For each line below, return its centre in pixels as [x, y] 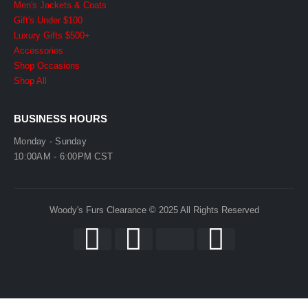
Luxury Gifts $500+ [52, 35]
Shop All [30, 80]
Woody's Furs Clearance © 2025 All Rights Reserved [154, 210]
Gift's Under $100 [48, 20]
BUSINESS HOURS [60, 118]
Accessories [38, 50]
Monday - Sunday [50, 141]
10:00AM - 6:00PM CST [64, 156]
